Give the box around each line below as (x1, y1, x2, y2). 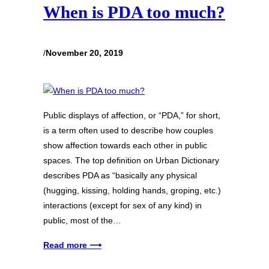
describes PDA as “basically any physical (43, 170, 197, 180)
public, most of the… (43, 215, 121, 225)
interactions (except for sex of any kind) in (43, 200, 202, 210)
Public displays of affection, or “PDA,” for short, (43, 110, 220, 120)
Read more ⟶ (43, 240, 101, 250)
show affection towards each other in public (43, 140, 207, 150)
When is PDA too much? (43, 2, 225, 22)
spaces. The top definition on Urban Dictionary (43, 155, 219, 165)
